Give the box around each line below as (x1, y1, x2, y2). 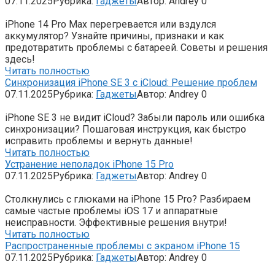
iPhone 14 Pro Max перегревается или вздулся (5, 18, 216, 30)
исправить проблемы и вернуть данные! (5, 134, 193, 147)
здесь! (5, 53, 35, 65)
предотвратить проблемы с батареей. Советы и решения (5, 41, 268, 53)
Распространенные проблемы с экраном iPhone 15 (5, 239, 240, 252)
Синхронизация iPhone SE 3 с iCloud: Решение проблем (5, 76, 257, 88)
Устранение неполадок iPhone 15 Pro (5, 158, 174, 170)
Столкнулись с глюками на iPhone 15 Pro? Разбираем (5, 193, 250, 205)
